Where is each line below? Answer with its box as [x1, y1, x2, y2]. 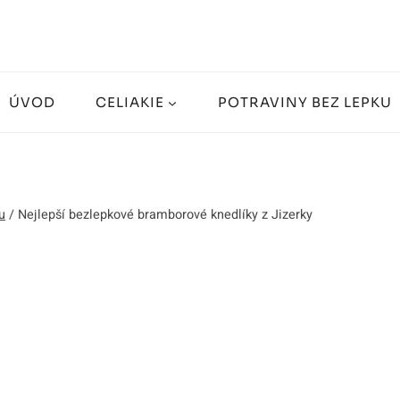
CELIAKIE [95, 93, 164, 111]
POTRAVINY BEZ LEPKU [217, 93, 392, 111]
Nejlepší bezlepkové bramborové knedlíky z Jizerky [18, 205, 312, 224]
